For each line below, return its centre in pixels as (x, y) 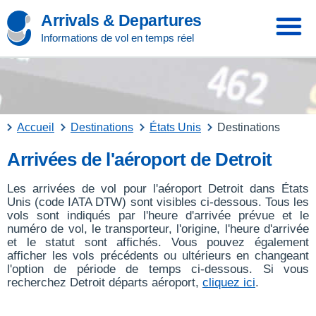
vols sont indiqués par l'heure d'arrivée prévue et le (158, 215)
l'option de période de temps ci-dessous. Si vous (158, 269)
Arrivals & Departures (121, 20)
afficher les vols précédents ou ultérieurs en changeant (158, 256)
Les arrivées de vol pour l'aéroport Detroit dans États (158, 189)
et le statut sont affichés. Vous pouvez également (158, 242)
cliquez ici (229, 282)
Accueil (36, 127)
